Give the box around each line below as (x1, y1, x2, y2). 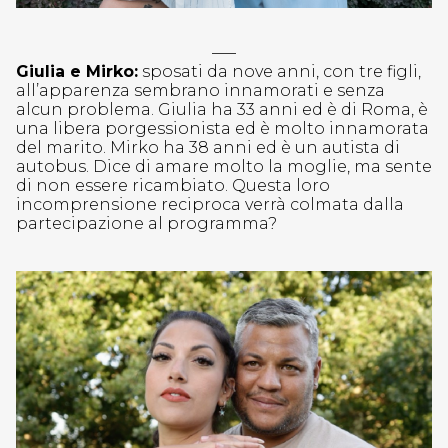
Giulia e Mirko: (16, 62, 138, 81)
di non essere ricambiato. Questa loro (16, 176, 330, 195)
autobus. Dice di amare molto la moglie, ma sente (16, 157, 432, 176)
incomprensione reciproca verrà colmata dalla (16, 195, 404, 214)
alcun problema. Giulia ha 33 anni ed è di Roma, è (16, 100, 428, 119)
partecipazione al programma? (16, 214, 277, 233)
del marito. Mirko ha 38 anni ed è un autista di (16, 138, 400, 157)
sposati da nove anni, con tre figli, (138, 62, 421, 81)
